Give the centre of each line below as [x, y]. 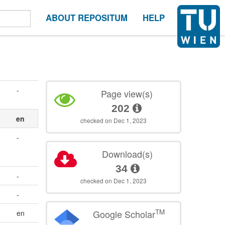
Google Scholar [124, 214]
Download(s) [128, 154]
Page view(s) [127, 94]
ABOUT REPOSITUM [87, 18]
